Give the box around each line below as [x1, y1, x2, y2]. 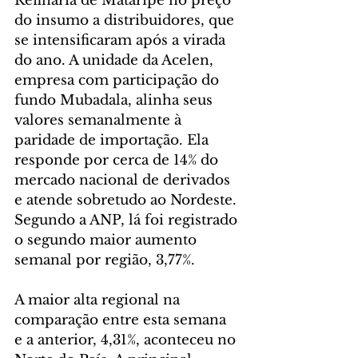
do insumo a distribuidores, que [14, 11, 238, 29]
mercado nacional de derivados [14, 171, 234, 189]
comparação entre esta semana [14, 311, 230, 328]
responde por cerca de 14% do [14, 151, 222, 169]
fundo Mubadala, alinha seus [14, 91, 217, 109]
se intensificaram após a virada [14, 31, 229, 49]
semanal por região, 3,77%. [14, 251, 195, 268]
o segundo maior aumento [14, 231, 201, 249]
